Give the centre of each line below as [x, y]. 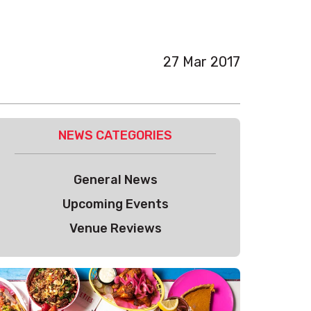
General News [115, 180]
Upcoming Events [115, 204]
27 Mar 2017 [202, 62]
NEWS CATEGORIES [115, 135]
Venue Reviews [115, 228]
